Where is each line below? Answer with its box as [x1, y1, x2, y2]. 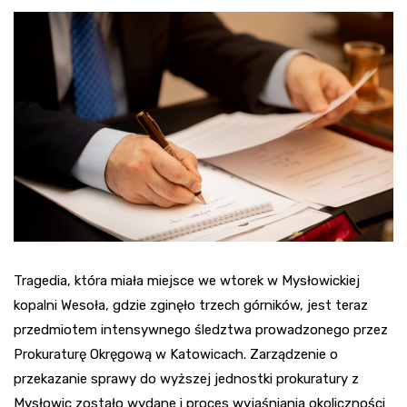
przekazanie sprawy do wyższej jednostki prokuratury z [14, 371, 359, 388]
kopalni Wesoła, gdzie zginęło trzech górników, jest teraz [14, 297, 368, 314]
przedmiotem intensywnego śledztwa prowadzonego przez [14, 322, 388, 339]
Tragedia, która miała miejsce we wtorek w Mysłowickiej [14, 273, 360, 290]
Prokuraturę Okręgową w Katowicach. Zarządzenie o [14, 346, 338, 363]
